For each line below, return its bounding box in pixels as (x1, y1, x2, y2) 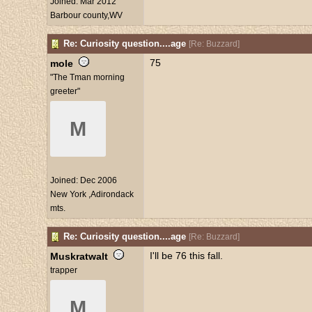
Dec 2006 (79, 175, 117, 185)
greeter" (49, 86, 80, 96)
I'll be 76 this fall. (149, 250, 223, 261)
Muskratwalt (49, 251, 108, 262)
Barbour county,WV (49, 10, 123, 20)
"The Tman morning (49, 72, 125, 82)
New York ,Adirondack (49, 189, 134, 199)
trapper (49, 265, 77, 275)
